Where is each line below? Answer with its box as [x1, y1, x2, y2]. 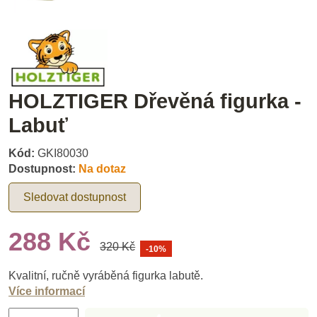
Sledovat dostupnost [23, 191, 126, 204]
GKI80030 [38, 147, 88, 160]
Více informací [8, 284, 85, 297]
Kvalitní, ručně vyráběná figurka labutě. [8, 269, 203, 282]
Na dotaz [79, 163, 126, 175]
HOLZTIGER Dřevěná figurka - [8, 89, 301, 113]
